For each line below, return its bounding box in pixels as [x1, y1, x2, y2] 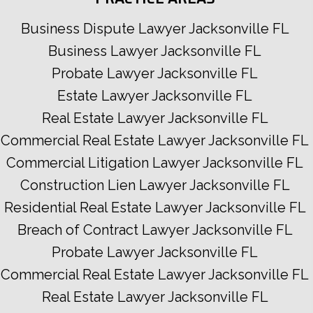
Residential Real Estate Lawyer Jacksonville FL [3, 199, 306, 217]
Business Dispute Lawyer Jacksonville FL [20, 20, 289, 38]
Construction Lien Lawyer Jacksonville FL [20, 177, 290, 194]
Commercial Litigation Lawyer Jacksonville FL [6, 154, 303, 172]
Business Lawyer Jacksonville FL [48, 43, 261, 60]
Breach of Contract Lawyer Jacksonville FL [17, 221, 293, 239]
